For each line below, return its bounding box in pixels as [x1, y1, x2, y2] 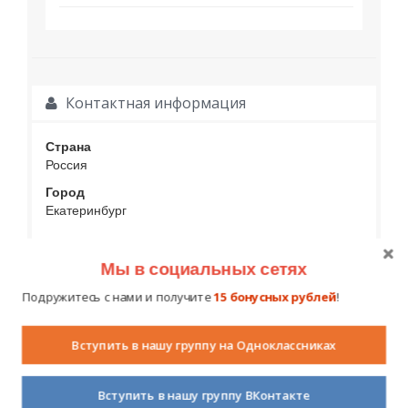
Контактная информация [62, 92, 246, 113]
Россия [46, 154, 87, 173]
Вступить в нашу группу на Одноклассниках [71, 336, 337, 353]
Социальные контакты [63, 284, 231, 305]
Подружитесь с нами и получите [22, 289, 214, 305]
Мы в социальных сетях [100, 258, 308, 279]
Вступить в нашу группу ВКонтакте [97, 387, 311, 404]
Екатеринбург [46, 199, 127, 219]
